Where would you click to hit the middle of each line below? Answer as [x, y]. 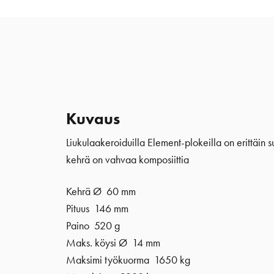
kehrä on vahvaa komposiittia [127, 159]
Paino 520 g [93, 225]
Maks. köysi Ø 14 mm [113, 243]
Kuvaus [93, 118]
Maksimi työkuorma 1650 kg [128, 260]
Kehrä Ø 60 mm [101, 191]
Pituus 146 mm [97, 208]
